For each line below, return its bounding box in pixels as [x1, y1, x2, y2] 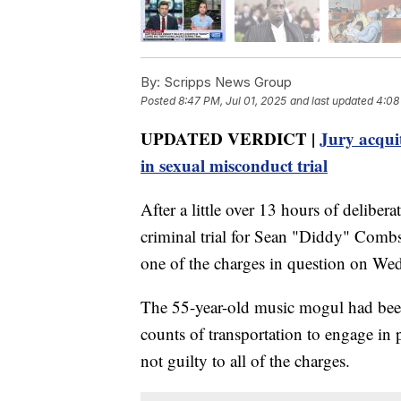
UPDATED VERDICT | [141, 125, 320, 150]
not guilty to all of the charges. [141, 348, 350, 371]
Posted [141, 93, 178, 107]
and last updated [290, 93, 373, 107]
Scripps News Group [160, 73, 292, 90]
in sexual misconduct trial [141, 152, 328, 177]
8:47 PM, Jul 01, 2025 [178, 93, 286, 107]
